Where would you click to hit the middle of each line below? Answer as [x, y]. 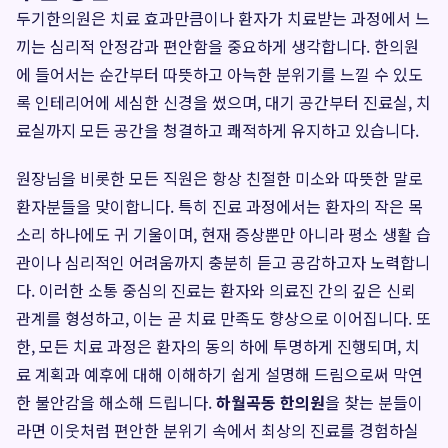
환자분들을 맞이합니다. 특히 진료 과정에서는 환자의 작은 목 [219, 206]
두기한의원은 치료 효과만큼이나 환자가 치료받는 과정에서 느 [223, 18]
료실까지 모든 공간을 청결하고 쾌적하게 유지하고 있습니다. [217, 130]
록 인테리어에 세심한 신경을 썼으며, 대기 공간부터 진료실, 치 [223, 102]
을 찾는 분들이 [374, 402]
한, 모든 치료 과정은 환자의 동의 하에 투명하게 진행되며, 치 [218, 346]
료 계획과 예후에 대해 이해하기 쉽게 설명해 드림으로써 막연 [219, 374]
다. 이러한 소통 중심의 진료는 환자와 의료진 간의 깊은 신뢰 [216, 290]
